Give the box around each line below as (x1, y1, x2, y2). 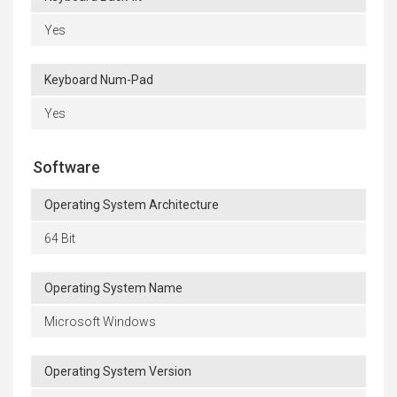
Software (33, 158, 100, 177)
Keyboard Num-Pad (44, 73, 153, 88)
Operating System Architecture (44, 198, 219, 213)
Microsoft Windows (44, 315, 156, 330)
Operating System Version (44, 364, 191, 379)
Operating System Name (44, 281, 183, 296)
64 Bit (44, 231, 75, 246)
